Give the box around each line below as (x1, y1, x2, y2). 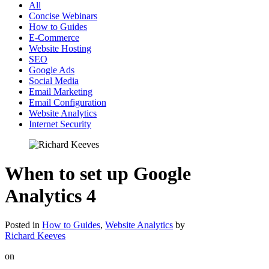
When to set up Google (5, 162, 191, 184)
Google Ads (29, 64, 74, 75)
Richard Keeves (5, 231, 65, 241)
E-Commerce (29, 32, 79, 43)
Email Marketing (29, 86, 92, 97)
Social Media (29, 75, 79, 86)
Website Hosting (29, 43, 91, 53)
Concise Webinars (29, 10, 97, 21)
